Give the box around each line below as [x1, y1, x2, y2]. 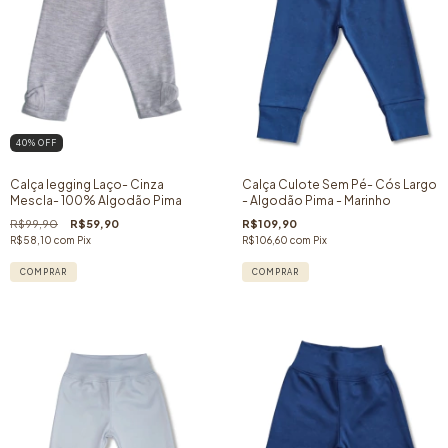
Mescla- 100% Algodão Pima [10, 193, 182, 209]
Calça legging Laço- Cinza [10, 177, 164, 193]
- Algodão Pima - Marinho [241, 193, 391, 209]
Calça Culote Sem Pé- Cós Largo [241, 177, 437, 193]
